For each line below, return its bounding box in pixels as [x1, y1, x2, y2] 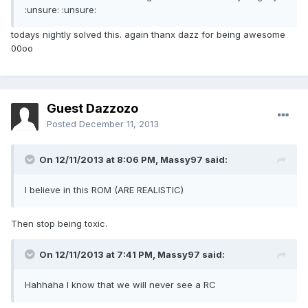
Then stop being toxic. [11, 218, 107, 230]
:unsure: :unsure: [25, 4, 96, 16]
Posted [47, 118, 79, 130]
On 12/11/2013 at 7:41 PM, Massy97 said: [39, 249, 225, 261]
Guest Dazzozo [47, 101, 138, 116]
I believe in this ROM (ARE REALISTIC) [25, 184, 184, 196]
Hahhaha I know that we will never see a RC [25, 279, 216, 291]
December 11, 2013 [79, 118, 159, 130]
